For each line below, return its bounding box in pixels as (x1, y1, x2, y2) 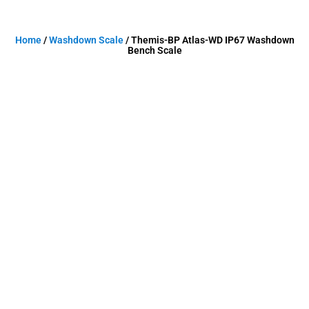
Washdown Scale (48, 34, 123, 46)
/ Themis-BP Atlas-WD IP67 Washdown (123, 34, 295, 46)
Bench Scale (127, 44, 182, 56)
